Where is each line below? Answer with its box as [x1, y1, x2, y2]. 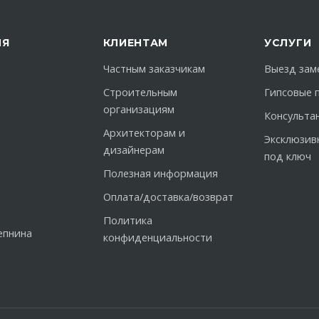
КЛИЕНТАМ [103, 36, 169, 49]
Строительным [103, 85, 177, 99]
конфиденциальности [103, 231, 212, 244]
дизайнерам [103, 143, 164, 157]
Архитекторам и [103, 126, 185, 140]
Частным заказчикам [103, 62, 205, 75]
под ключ [264, 150, 312, 163]
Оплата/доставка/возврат [103, 190, 234, 204]
